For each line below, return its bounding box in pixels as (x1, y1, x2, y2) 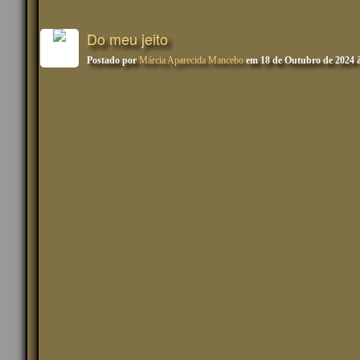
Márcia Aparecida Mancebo (139, 55, 243, 66)
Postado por (87, 55, 139, 66)
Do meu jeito (87, 28, 168, 49)
